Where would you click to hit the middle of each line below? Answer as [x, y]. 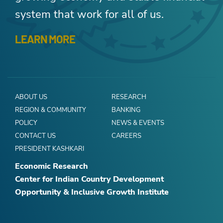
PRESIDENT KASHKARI [50, 149]
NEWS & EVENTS [138, 123]
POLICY [26, 123]
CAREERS [126, 136]
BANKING [126, 110]
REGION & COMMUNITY [51, 110]
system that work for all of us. [89, 15]
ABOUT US [31, 97]
